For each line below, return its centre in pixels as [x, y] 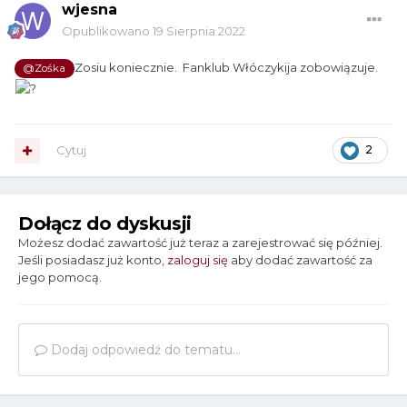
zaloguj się [198, 260]
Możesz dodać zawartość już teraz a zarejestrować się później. [200, 243]
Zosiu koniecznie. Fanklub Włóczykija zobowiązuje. [226, 68]
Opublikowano [107, 31]
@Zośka [45, 69]
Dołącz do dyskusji [105, 224]
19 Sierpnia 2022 [199, 31]
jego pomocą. [60, 278]
